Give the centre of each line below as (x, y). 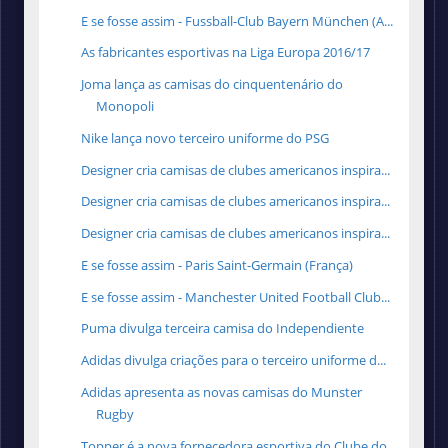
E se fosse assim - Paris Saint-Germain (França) (217, 264)
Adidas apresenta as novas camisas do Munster (222, 391)
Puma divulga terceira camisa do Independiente (223, 328)
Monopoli (125, 106)
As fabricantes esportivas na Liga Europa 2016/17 (226, 52)
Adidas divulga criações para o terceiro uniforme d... (234, 360)
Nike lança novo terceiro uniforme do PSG (205, 137)
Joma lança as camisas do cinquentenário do (212, 84)
